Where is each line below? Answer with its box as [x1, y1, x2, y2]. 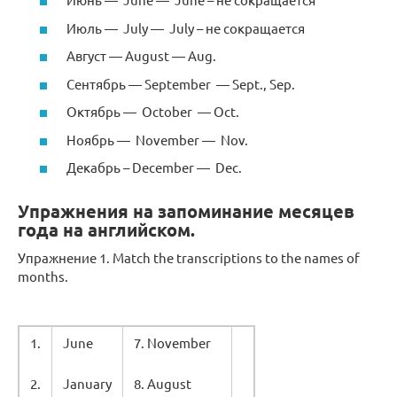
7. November [134, 334, 211, 352]
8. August [134, 375, 191, 393]
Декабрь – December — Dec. [66, 159, 242, 176]
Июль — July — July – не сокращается [66, 19, 305, 36]
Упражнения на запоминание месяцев [18, 199, 354, 223]
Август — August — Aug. [66, 47, 216, 65]
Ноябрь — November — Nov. [66, 130, 248, 148]
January [63, 375, 112, 393]
